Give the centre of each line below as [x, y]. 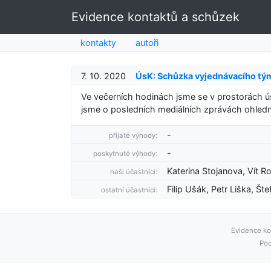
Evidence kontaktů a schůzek [155, 17]
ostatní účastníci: [129, 190]
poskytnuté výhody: [126, 154]
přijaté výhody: [133, 135]
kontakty [98, 43]
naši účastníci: [134, 172]
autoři [147, 43]
